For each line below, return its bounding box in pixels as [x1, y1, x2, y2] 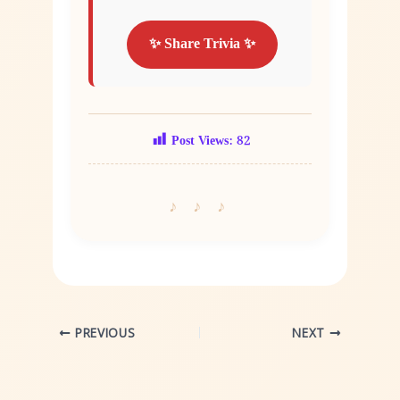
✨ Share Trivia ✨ [149, 33, 255, 56]
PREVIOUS [71, 324, 136, 342]
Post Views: [171, 130, 233, 151]
